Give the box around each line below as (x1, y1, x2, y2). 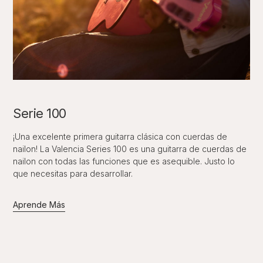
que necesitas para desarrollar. (13, 168, 133, 178)
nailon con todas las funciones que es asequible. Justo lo (13, 156, 235, 166)
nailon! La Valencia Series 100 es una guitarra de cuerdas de (13, 143, 247, 154)
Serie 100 (13, 105, 66, 121)
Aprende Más (13, 199, 66, 210)
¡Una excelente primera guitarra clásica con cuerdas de (13, 131, 228, 141)
